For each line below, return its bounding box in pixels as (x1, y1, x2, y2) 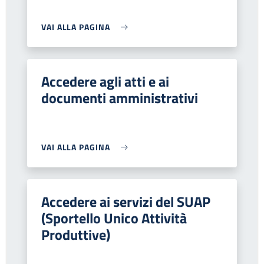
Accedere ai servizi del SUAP (41, 191, 210, 212)
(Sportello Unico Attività (41, 207, 187, 229)
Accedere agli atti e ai (41, 71, 169, 92)
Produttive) (41, 224, 110, 245)
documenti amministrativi (41, 87, 198, 108)
